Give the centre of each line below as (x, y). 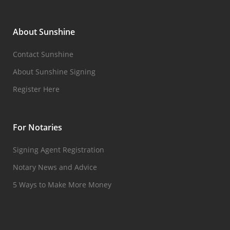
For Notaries (37, 127)
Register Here (36, 89)
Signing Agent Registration (59, 150)
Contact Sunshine (43, 54)
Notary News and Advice (55, 167)
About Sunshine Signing (54, 72)
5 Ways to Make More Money (62, 185)
